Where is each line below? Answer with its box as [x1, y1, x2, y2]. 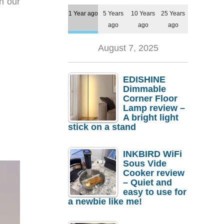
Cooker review [123, 167, 184, 178]
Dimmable [123, 84, 166, 94]
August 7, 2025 [97, 43, 158, 53]
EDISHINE [123, 74, 165, 85]
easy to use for [123, 186, 186, 197]
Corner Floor [123, 93, 177, 104]
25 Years [161, 10, 185, 17]
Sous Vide [123, 158, 166, 168]
